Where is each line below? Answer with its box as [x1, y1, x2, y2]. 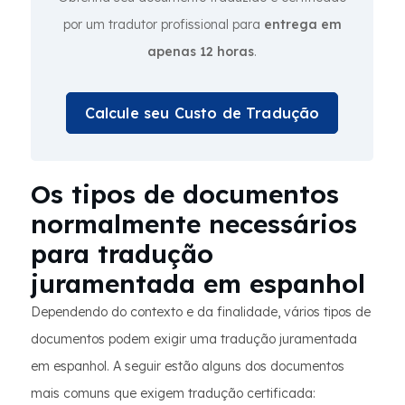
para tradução [31, 238, 213, 269]
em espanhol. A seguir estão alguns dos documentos [31, 358, 344, 374]
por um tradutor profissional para [62, 16, 264, 33]
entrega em [263, 16, 342, 33]
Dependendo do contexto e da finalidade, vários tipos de [31, 304, 371, 320]
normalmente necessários [31, 208, 357, 240]
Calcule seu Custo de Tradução [84, 104, 320, 122]
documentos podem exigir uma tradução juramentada [31, 331, 357, 347]
